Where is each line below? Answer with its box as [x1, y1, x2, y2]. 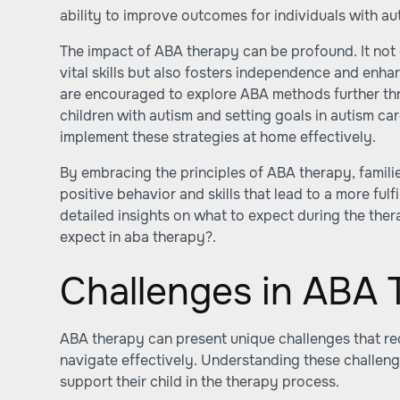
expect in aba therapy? [60, 228, 213, 246]
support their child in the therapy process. [60, 372, 340, 391]
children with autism [60, 106, 194, 125]
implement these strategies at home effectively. [60, 128, 377, 146]
